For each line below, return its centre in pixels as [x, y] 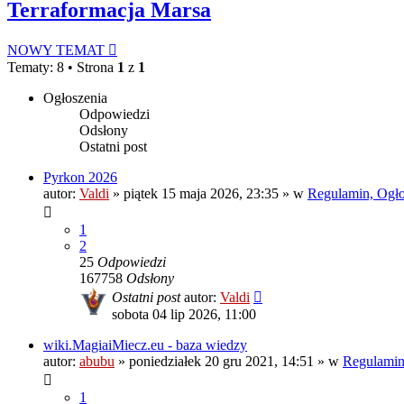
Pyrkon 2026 [80, 178]
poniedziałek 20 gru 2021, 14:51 [221, 362]
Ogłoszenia [75, 98]
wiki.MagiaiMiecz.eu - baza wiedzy [145, 345]
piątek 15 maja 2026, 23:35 [201, 194]
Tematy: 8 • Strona [62, 68]
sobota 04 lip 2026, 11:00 [184, 315]
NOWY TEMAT [56, 50]
